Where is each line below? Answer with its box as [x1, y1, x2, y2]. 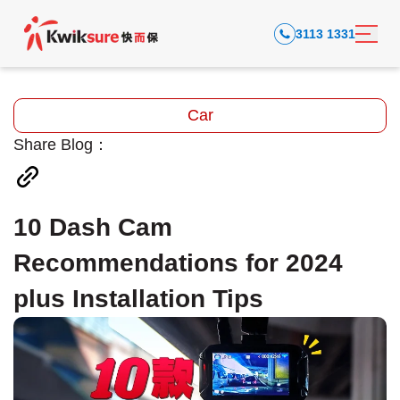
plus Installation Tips [13, 285, 263, 312]
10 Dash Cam [13, 213, 172, 241]
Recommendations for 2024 [13, 249, 343, 277]
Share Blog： [13, 136, 109, 154]
